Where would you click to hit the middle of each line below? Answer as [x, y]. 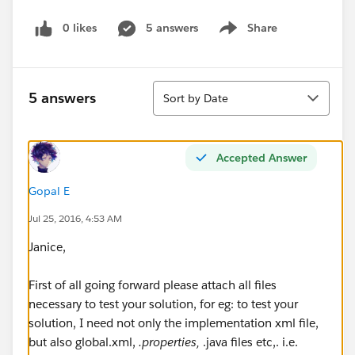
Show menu [246, 36]
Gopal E [49, 191]
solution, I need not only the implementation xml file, [174, 323]
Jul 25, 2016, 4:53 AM [75, 218]
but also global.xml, [84, 342]
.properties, [171, 342]
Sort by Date [196, 98]
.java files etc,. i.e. [250, 342]
